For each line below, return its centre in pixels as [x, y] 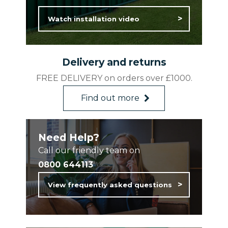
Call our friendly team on [89, 150]
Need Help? [68, 137]
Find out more [110, 98]
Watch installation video [93, 19]
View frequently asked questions [110, 184]
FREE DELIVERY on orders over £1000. [114, 78]
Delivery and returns [114, 62]
